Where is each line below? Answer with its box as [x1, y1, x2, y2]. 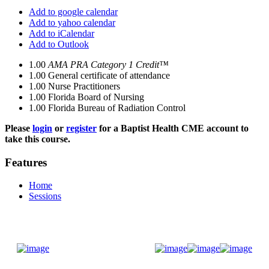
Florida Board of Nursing [48, 92, 144, 102]
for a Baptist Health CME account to [97, 123, 249, 133]
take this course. [5, 134, 70, 144]
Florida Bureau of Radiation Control [48, 103, 186, 113]
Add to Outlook [29, 39, 89, 49]
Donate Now [83, 244, 129, 253]
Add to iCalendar [29, 28, 94, 38]
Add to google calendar [29, 7, 118, 17]
